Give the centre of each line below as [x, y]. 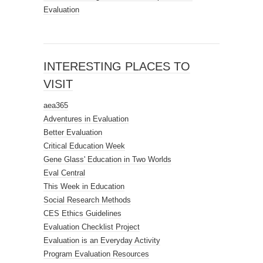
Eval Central [64, 173]
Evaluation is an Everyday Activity [102, 240]
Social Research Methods [87, 200]
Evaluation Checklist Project [92, 227]
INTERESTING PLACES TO [117, 66]
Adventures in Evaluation [86, 119]
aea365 [56, 105]
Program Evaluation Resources [96, 254]
